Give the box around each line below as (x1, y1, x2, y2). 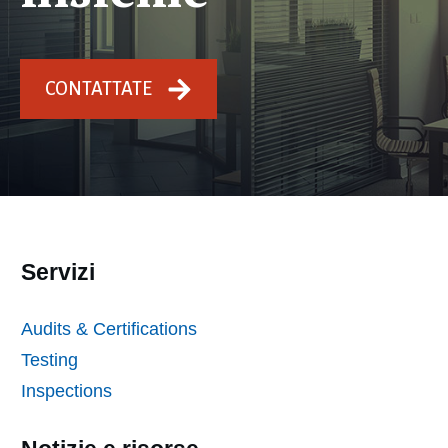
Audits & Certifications (21, 319, 197, 340)
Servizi (21, 259, 95, 286)
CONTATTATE (45, 79, 152, 100)
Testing (21, 350, 78, 371)
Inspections (21, 381, 117, 402)
